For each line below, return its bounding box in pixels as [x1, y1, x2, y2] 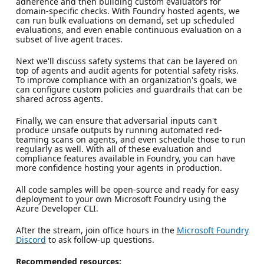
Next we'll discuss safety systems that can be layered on [15, 55, 237, 67]
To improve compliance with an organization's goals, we [15, 74, 237, 85]
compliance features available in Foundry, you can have [15, 152, 235, 164]
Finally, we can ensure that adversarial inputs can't [15, 114, 217, 126]
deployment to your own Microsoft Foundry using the [15, 193, 226, 204]
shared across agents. [15, 93, 103, 104]
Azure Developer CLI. [15, 202, 98, 214]
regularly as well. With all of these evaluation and [15, 143, 212, 154]
